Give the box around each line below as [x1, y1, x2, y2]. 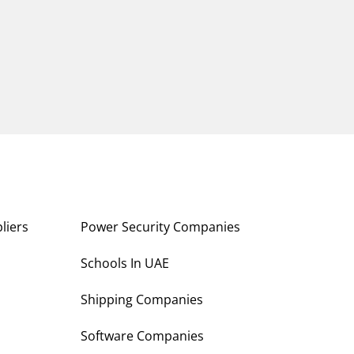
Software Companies [81, 327, 204, 345]
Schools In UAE [81, 254, 169, 273]
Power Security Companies [81, 218, 240, 236]
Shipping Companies [81, 291, 203, 309]
